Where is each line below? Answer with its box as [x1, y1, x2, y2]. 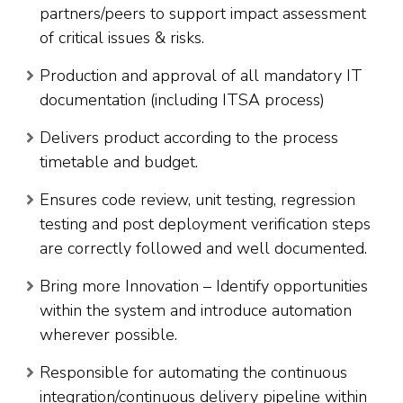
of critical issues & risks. [40, 27, 204, 49]
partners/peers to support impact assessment [40, 3, 366, 25]
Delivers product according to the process [40, 127, 338, 149]
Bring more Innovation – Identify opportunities [40, 275, 368, 298]
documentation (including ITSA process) [40, 89, 325, 112]
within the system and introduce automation [40, 300, 352, 322]
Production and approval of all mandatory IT [40, 65, 363, 87]
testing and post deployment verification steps [40, 213, 371, 236]
